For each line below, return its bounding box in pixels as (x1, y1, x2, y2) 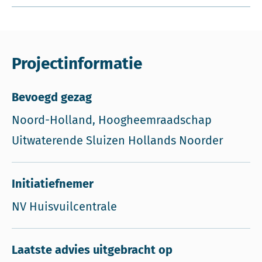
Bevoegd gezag (12, 90, 92, 104)
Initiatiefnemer (12, 177, 94, 191)
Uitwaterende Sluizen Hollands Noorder (12, 133, 223, 147)
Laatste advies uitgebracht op (12, 243, 173, 257)
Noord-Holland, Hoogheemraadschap (12, 113, 212, 127)
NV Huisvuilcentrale (12, 199, 117, 213)
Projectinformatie (12, 54, 142, 73)
